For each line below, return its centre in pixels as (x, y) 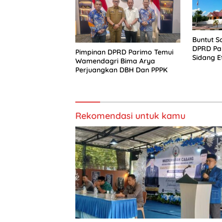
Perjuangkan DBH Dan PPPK (121, 70)
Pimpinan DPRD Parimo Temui (124, 52)
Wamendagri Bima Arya (115, 61)
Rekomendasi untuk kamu (130, 116)
